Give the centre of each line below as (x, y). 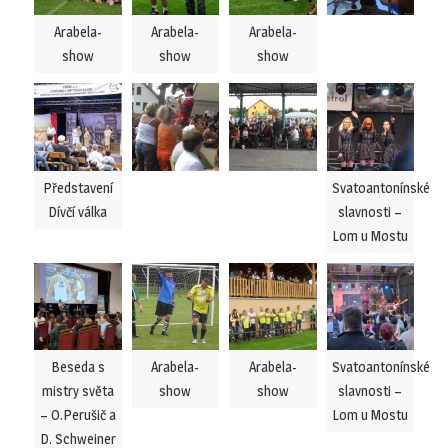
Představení (77, 187)
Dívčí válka (78, 211)
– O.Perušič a (77, 414)
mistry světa (77, 390)
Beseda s (77, 366)
